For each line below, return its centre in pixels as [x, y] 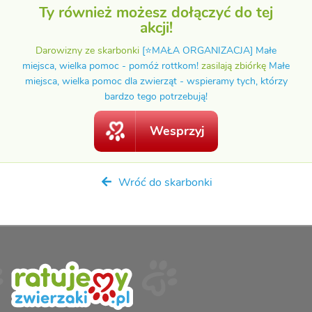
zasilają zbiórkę [234, 66]
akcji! [156, 28]
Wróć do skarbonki [164, 183]
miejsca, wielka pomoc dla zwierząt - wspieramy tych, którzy [156, 81]
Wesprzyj [177, 131]
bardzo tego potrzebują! [156, 96]
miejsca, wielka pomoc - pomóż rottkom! [110, 66]
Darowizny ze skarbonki [89, 50]
